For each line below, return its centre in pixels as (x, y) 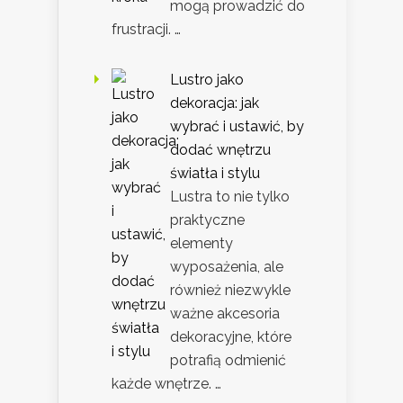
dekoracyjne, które (231, 337)
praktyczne (207, 220)
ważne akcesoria (225, 314)
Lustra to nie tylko (230, 197)
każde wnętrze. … (166, 384)
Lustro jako (207, 80)
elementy (201, 244)
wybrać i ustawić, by (237, 127)
